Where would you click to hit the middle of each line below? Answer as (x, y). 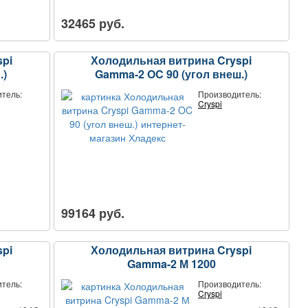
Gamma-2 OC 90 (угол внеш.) (172, 74)
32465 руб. (92, 23)
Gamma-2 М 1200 (171, 263)
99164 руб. (92, 213)
